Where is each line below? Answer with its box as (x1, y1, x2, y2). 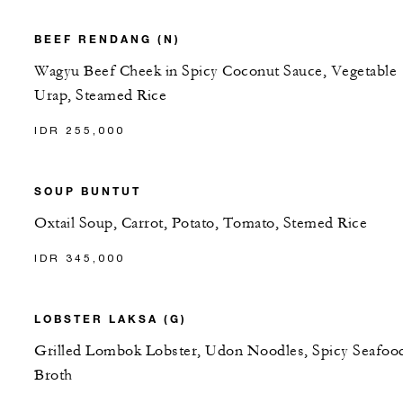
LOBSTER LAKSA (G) (34, 311, 187, 327)
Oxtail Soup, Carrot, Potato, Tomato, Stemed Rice (34, 214, 367, 233)
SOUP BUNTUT (34, 184, 141, 199)
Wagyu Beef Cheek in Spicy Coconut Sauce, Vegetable (34, 62, 397, 81)
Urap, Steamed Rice (34, 86, 166, 105)
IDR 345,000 (34, 251, 125, 265)
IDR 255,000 (34, 123, 125, 138)
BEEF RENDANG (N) (34, 31, 181, 47)
